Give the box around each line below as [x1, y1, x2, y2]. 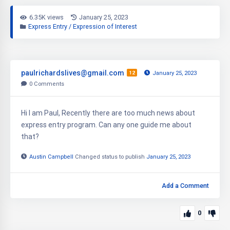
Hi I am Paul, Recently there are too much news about [21, 109, 195, 118]
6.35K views [29, 13, 64, 22]
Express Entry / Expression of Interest [28, 23, 137, 31]
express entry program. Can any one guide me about [21, 121, 191, 129]
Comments [32, 81, 64, 88]
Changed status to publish [73, 153, 146, 160]
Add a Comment [162, 181, 209, 189]
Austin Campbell [29, 153, 73, 160]
